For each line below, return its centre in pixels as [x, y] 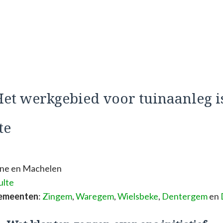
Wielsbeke [138, 196]
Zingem [57, 196]
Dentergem [185, 196]
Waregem [95, 196]
